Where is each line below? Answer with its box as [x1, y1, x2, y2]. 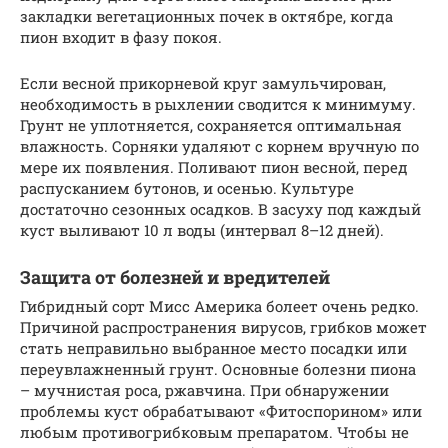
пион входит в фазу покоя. [20, 26, 222, 47]
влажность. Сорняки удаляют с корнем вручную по [20, 135, 419, 156]
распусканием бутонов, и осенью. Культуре [20, 177, 354, 198]
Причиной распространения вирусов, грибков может [20, 316, 427, 337]
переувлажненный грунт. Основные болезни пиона [20, 358, 416, 379]
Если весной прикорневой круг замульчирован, [20, 72, 386, 93]
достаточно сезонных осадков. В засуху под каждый [20, 198, 421, 219]
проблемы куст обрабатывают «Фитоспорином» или [20, 400, 422, 421]
